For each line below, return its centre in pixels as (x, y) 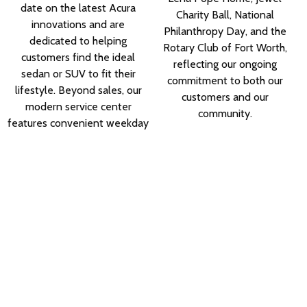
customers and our (225, 97)
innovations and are (78, 25)
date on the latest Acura (78, 8)
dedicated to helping (78, 41)
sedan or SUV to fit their (78, 74)
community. (225, 114)
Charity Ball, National (225, 15)
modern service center (78, 107)
